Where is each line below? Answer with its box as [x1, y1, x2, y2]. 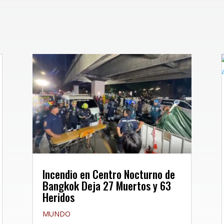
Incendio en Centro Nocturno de [42, 165, 175, 182]
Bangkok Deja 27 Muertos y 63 [42, 177, 171, 193]
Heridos [42, 188, 74, 205]
